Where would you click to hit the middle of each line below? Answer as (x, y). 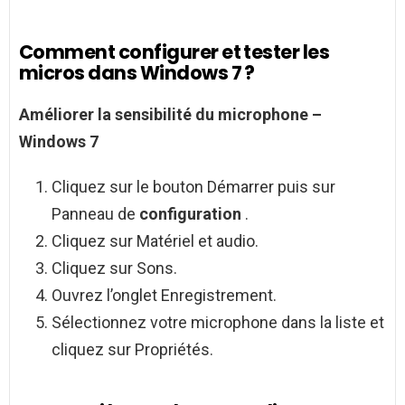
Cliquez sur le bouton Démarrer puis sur (193, 187)
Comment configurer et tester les (174, 52)
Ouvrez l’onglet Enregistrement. (164, 296)
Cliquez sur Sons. (114, 268)
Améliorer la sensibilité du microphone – (170, 115)
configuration (192, 214)
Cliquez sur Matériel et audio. (155, 241)
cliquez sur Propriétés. (132, 350)
